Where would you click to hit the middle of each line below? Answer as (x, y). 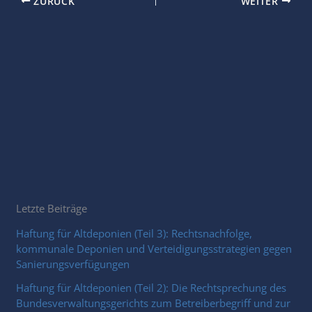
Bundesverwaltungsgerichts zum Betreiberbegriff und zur (154, 303)
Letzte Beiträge (52, 209)
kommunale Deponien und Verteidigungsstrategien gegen (154, 248)
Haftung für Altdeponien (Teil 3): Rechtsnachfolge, (134, 233)
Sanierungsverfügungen (73, 264)
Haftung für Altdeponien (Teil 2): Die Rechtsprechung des (151, 287)
